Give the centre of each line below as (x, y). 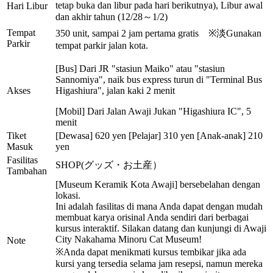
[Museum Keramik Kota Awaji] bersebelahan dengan (158, 185)
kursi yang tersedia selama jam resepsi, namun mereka (159, 264)
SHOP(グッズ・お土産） (109, 165)
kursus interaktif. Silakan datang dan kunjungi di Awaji (161, 229)
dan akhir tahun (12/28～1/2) (112, 17)
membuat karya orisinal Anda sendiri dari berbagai (152, 218)
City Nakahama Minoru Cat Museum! (129, 239)
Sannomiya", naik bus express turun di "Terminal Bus (159, 80)
